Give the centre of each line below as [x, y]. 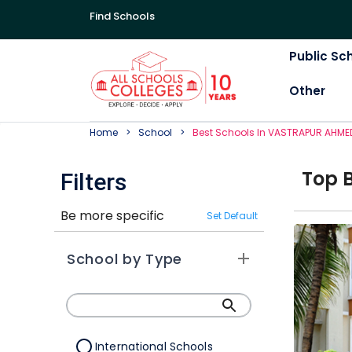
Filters [93, 182]
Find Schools [122, 16]
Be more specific [112, 215]
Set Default [232, 216]
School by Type [125, 258]
